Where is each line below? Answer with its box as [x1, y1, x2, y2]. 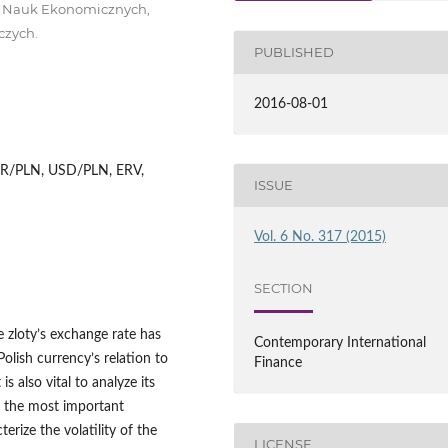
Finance [254, 355, 303, 370]
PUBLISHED [254, 44, 335, 61]
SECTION [254, 280, 314, 297]
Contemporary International [254, 335, 427, 350]
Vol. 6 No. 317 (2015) [254, 229, 387, 244]
